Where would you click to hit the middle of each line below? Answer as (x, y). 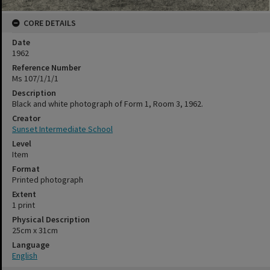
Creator (26, 118)
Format (26, 169)
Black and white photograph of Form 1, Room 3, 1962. (108, 104)
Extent (24, 194)
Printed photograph (48, 180)
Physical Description (51, 220)
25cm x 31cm (35, 231)
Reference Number (46, 68)
